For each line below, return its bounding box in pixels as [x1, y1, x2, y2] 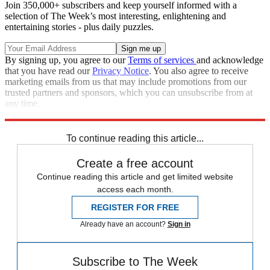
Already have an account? [80, 220, 168, 229]
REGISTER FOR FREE [91, 202, 179, 213]
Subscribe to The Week [72, 255, 198, 269]
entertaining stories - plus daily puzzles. [5, 22, 154, 33]
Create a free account [77, 157, 193, 171]
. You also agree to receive [149, 66, 248, 77]
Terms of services [128, 55, 196, 66]
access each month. [96, 184, 174, 195]
